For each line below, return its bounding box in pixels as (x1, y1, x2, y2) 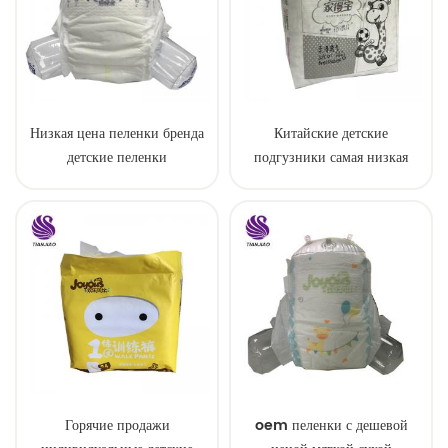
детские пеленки (67, 146, 167, 170)
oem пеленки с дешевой (254, 414, 408, 438)
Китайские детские (274, 122, 388, 146)
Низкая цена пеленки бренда (30, 122, 204, 146)
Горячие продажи (64, 414, 170, 438)
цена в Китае (292, 170, 370, 194)
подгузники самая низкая (254, 146, 408, 170)
